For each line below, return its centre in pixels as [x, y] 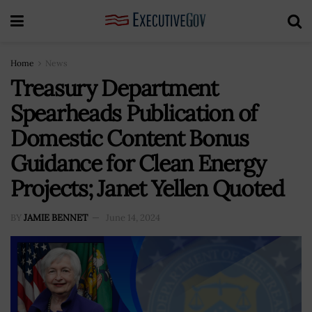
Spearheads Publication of [134, 113]
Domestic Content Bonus [130, 138]
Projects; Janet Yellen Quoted [147, 188]
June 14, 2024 [133, 217]
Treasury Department [114, 88]
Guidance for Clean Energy [138, 163]
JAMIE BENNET [56, 217]
